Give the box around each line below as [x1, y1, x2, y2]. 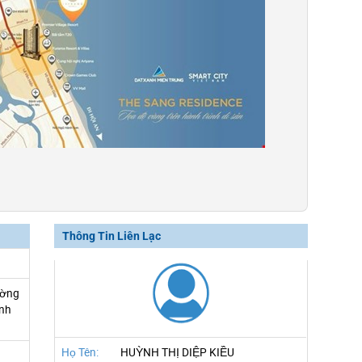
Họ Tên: [61, 345, 99, 360]
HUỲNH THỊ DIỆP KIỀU [120, 345, 235, 360]
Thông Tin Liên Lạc [62, 229, 162, 242]
